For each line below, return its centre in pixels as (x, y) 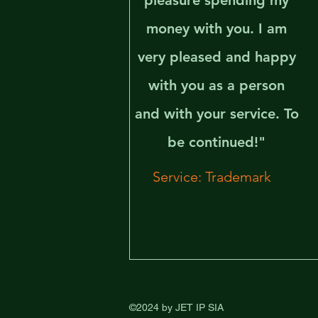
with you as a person (217, 85)
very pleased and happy (216, 57)
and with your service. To (216, 114)
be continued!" (217, 142)
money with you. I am (217, 28)
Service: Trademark (212, 177)
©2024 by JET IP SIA (176, 307)
